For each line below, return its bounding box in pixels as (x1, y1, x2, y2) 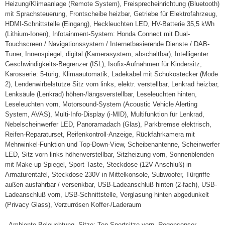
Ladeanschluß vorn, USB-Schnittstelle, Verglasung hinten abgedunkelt (5, 191, 209, 198)
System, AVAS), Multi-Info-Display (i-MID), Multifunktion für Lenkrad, (5, 110, 204, 118)
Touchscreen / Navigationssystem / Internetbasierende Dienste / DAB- (5, 40, 209, 48)
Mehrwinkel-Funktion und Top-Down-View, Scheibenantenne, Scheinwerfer (5, 141, 219, 148)
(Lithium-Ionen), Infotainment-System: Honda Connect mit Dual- (5, 30, 190, 38)
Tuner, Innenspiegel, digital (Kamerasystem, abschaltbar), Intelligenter (5, 50, 208, 58)
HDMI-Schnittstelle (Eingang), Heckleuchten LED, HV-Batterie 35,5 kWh (5, 20, 214, 28)
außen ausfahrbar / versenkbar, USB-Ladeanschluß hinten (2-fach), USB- (5, 181, 217, 188)
